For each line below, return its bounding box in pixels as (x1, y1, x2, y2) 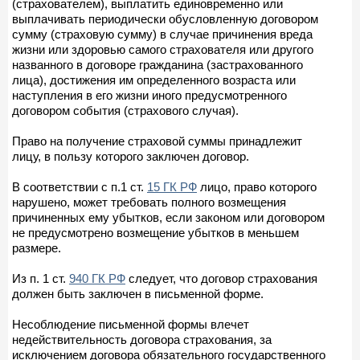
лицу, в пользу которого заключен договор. (12, 149, 249, 163)
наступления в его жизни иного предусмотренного (12, 88, 287, 102)
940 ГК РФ (69, 271, 125, 285)
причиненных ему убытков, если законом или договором (12, 210, 325, 224)
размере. (12, 240, 61, 255)
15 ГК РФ (147, 179, 197, 194)
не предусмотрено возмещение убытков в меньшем (12, 225, 299, 239)
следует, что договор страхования (125, 271, 317, 285)
